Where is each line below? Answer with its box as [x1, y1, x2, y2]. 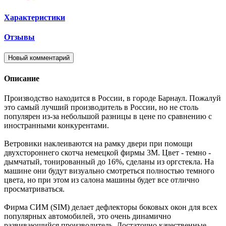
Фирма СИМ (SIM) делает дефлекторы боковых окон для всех [4, 202, 217, 211]
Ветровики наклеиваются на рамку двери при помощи [4, 139, 193, 148]
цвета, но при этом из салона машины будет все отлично [4, 175, 199, 184]
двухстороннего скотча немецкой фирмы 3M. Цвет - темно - [4, 148, 211, 157]
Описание [4, 74, 39, 83]
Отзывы [4, 33, 35, 42]
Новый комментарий [30, 54, 70, 62]
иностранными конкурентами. [4, 121, 109, 130]
